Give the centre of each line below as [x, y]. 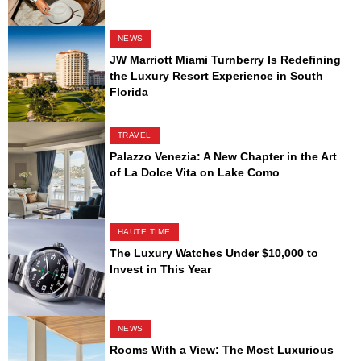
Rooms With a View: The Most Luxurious [221, 350]
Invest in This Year [160, 270]
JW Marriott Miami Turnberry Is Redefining [225, 60]
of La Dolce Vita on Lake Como [194, 173]
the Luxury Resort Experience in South [216, 76]
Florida [129, 92]
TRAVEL [134, 135]
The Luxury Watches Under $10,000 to [214, 253]
